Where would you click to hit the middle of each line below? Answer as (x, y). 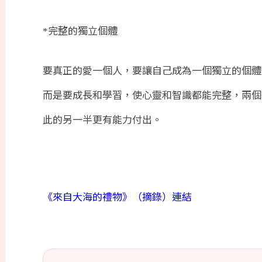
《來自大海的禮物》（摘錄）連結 (117, 196)
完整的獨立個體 (83, 30)
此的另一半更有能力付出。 (102, 119)
